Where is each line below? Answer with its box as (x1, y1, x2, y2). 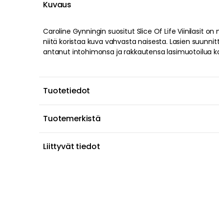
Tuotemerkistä (43, 113, 101, 124)
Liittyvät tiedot (43, 141, 100, 152)
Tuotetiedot (43, 85, 90, 96)
